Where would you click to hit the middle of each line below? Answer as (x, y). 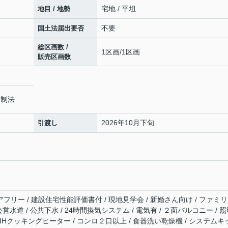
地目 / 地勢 (54, 9)
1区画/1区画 (121, 52)
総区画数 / (53, 47)
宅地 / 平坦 (119, 9)
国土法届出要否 (61, 28)
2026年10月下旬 (128, 123)
